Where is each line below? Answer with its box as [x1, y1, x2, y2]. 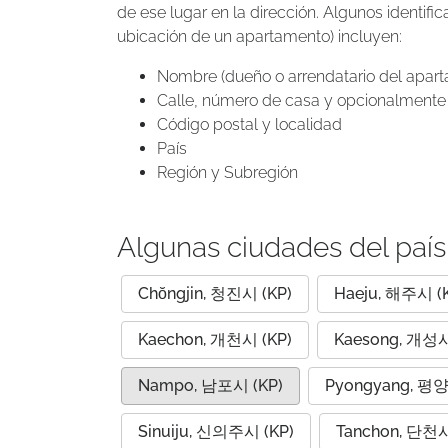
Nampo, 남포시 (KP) [138, 376, 283, 395]
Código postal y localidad [157, 115, 342, 134]
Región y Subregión [157, 163, 298, 182]
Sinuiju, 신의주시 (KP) [138, 422, 294, 441]
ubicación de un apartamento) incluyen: [117, 27, 402, 46]
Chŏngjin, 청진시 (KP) [138, 284, 292, 303]
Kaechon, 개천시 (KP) [138, 330, 292, 349]
